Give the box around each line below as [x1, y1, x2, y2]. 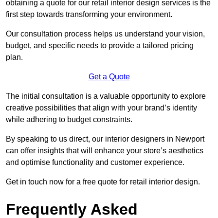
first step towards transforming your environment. [6, 10, 172, 18]
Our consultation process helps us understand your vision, [6, 29, 205, 38]
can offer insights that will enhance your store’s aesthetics [6, 146, 203, 155]
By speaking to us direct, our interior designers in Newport [6, 134, 204, 143]
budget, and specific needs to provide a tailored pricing [6, 41, 194, 50]
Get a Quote [88, 72, 130, 81]
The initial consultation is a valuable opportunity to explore [6, 91, 206, 100]
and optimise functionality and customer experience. [6, 158, 184, 166]
